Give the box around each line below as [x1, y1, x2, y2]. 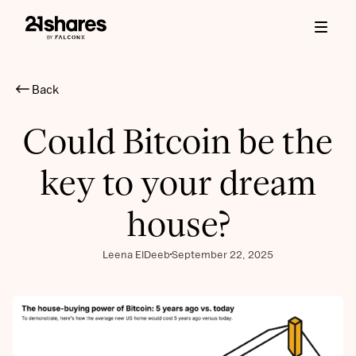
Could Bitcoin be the [23, 120, 333, 164]
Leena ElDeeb [102, 248, 170, 261]
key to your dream [40, 161, 316, 205]
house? [126, 203, 230, 246]
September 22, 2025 [171, 248, 273, 261]
